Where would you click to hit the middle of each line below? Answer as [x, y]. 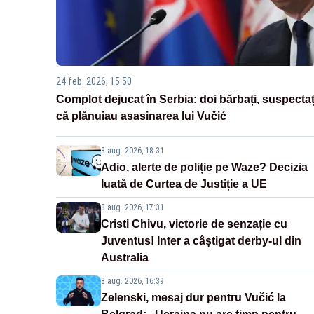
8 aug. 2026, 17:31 [132, 208]
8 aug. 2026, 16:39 [132, 281]
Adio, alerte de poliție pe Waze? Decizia [204, 168]
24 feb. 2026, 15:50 [94, 82]
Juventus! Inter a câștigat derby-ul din [201, 241]
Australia [125, 258]
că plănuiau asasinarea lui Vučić [141, 116]
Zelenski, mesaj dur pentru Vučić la [193, 298]
